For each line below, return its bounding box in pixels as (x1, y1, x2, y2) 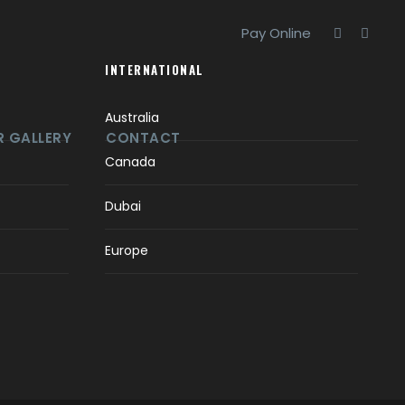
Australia (105, 108, 159, 127)
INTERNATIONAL (105, 61, 204, 79)
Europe (105, 241, 148, 259)
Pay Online (241, 24, 311, 42)
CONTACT (106, 128, 181, 147)
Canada (105, 153, 155, 171)
